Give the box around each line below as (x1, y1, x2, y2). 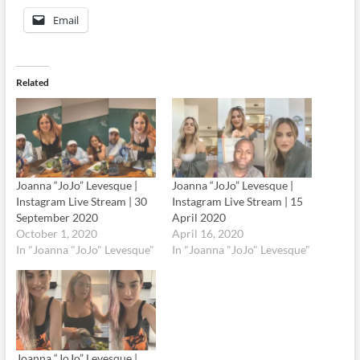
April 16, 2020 (171, 227, 243, 241)
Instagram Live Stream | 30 (15, 194, 147, 209)
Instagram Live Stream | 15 (171, 194, 303, 209)
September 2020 (15, 211, 98, 225)
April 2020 (171, 211, 226, 225)
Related (15, 76, 49, 88)
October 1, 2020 (15, 227, 97, 241)
